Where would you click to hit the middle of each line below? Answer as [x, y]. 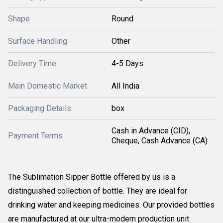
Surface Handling [38, 41]
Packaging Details [40, 108]
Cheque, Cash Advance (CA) [160, 141]
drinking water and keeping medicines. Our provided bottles [111, 205]
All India [125, 86]
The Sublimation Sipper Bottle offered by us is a [92, 177]
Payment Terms [35, 136]
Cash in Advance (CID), [151, 131]
